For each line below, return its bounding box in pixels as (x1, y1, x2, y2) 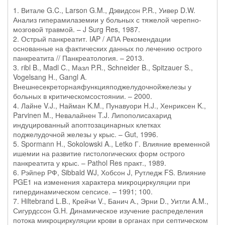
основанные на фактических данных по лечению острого (13, 43, 202, 53)
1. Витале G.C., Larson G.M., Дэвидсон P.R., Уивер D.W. (13, 5, 195, 15)
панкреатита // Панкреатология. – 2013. (13, 53, 144, 63)
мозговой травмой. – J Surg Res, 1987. (13, 24, 140, 34)
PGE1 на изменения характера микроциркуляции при (13, 177, 190, 187)
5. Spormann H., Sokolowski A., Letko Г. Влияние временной (13, 139, 210, 149)
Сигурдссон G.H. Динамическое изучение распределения (13, 205, 203, 215)
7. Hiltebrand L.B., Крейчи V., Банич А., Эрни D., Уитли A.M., (13, 196, 208, 206)
